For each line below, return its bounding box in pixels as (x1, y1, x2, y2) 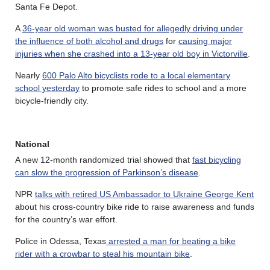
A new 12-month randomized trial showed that (15, 154, 192, 165)
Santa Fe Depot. (15, 1, 78, 11)
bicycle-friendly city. (15, 95, 89, 105)
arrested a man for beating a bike (106, 236, 236, 246)
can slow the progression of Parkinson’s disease (15, 167, 198, 177)
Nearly (15, 70, 42, 80)
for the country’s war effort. (15, 214, 118, 224)
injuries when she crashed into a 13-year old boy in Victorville (15, 48, 248, 58)
